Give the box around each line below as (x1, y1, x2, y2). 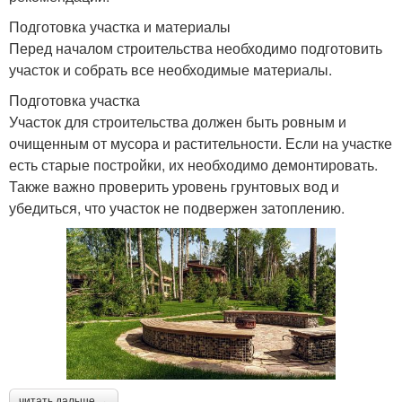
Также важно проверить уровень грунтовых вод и (9, 176, 339, 197)
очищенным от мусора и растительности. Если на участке (9, 133, 392, 154)
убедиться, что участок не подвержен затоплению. (9, 197, 345, 219)
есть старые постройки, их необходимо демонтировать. (9, 154, 378, 176)
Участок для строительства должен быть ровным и (9, 111, 346, 133)
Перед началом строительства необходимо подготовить (9, 38, 382, 59)
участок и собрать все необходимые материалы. (9, 59, 332, 81)
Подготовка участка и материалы (9, 16, 231, 38)
